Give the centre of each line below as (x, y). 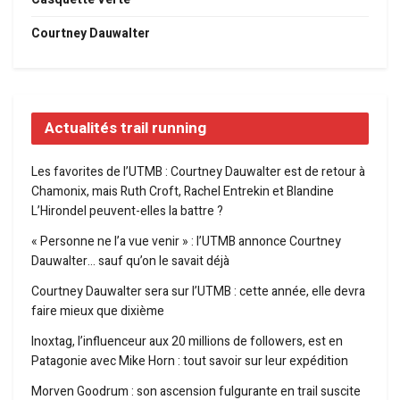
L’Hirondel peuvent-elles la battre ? (127, 212)
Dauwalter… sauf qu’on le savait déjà (130, 262)
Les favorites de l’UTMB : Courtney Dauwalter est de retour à (198, 172)
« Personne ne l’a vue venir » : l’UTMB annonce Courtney (186, 242)
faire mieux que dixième (98, 312)
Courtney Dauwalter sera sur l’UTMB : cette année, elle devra (198, 292)
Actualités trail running (125, 129)
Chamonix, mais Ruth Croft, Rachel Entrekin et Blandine (183, 192)
